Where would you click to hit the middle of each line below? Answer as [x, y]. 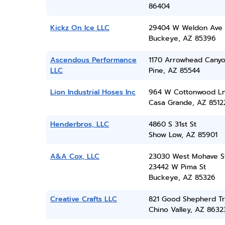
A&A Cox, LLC [75, 156]
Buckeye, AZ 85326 [182, 178]
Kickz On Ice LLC [80, 28]
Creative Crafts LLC [84, 199]
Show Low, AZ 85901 [183, 135]
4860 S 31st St [172, 124]
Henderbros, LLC [80, 124]
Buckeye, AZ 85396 [182, 38]
